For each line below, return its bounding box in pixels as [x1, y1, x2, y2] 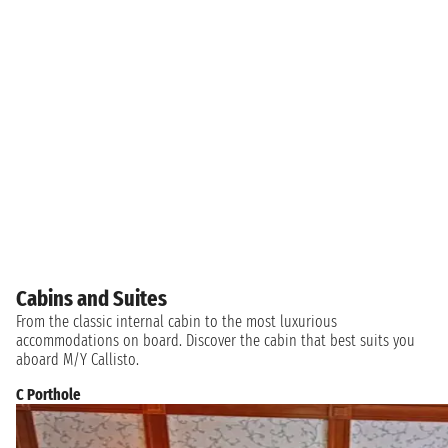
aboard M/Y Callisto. [16, 350, 139, 370]
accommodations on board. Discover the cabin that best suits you [16, 331, 415, 351]
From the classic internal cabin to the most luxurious [16, 312, 337, 332]
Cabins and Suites [16, 285, 167, 313]
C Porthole [16, 385, 81, 405]
